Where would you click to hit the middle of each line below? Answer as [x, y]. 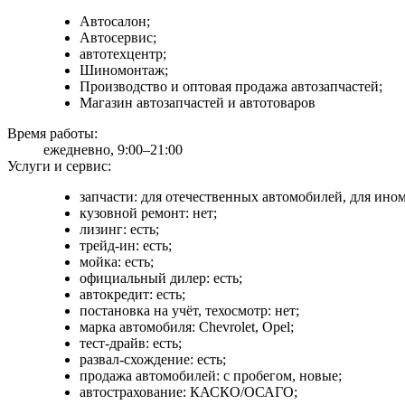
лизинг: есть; [119, 229]
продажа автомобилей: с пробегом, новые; [211, 375]
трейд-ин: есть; [126, 245]
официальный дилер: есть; [161, 278]
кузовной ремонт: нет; [148, 212]
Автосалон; [115, 21]
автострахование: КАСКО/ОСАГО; [188, 391]
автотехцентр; [123, 53]
